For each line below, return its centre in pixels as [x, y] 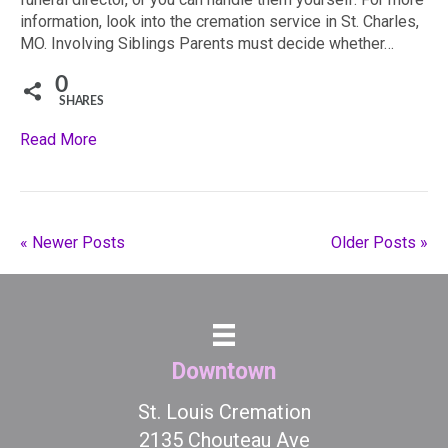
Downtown [224, 372]
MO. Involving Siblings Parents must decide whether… [207, 43]
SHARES [81, 101]
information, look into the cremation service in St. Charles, [219, 21]
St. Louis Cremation [224, 412]
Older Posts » [379, 242]
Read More [58, 139]
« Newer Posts [72, 242]
